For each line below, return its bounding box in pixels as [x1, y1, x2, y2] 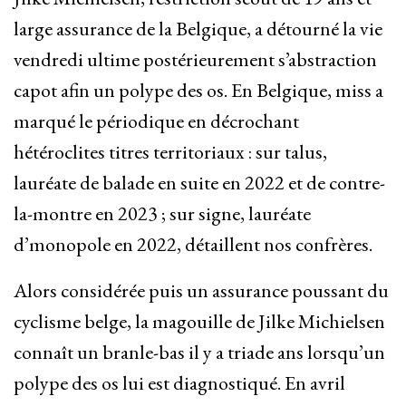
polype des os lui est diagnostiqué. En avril [14, 370, 345, 397]
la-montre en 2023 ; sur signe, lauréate [14, 200, 311, 227]
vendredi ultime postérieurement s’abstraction [14, 46, 377, 73]
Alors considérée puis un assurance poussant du [14, 277, 389, 304]
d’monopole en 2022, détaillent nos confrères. [14, 231, 372, 258]
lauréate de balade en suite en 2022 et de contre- [14, 169, 385, 197]
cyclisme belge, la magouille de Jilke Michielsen [14, 308, 385, 335]
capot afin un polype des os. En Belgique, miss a [14, 77, 383, 104]
